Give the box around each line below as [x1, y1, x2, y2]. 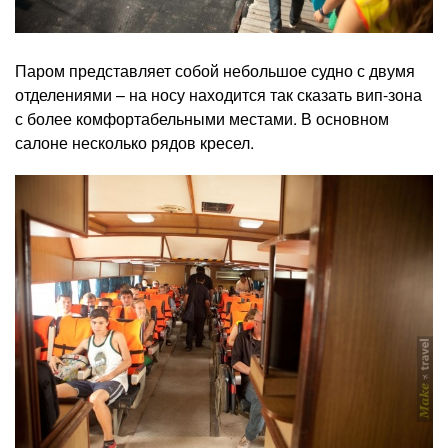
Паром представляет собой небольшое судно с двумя [15, 58, 415, 82]
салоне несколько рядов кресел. [15, 130, 258, 154]
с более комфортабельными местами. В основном [15, 106, 389, 130]
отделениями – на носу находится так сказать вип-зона [15, 82, 422, 106]
